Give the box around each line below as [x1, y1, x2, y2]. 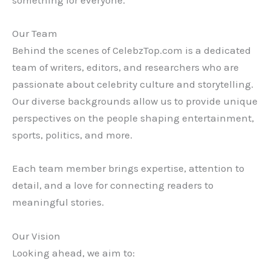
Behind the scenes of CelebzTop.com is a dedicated [12, 44, 251, 57]
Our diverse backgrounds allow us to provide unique [12, 95, 258, 108]
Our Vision [12, 229, 60, 242]
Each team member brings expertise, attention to [12, 162, 244, 175]
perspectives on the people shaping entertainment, [12, 112, 254, 125]
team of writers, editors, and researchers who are [12, 61, 239, 74]
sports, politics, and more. [12, 129, 132, 142]
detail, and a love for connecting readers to [12, 179, 214, 192]
